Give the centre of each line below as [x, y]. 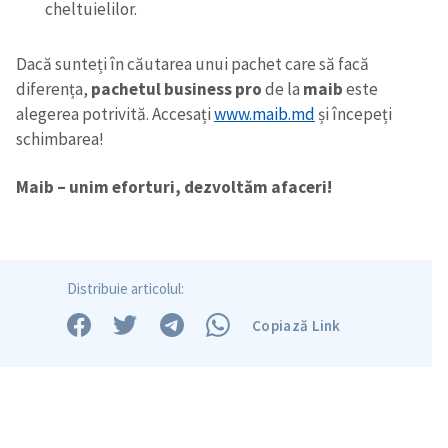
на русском [283, 437]
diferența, [53, 88]
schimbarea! [60, 138]
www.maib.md [264, 113]
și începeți [353, 113]
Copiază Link [296, 325]
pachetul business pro [176, 88]
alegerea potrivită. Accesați [115, 113]
